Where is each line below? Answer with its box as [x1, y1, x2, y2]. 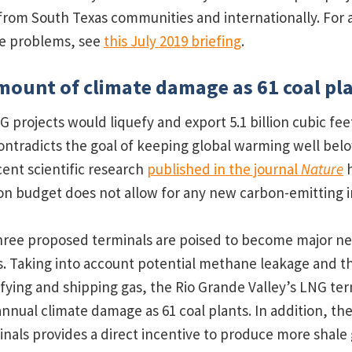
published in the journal [146, 159, 301, 178]
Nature [300, 159, 343, 178]
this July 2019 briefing [103, 31, 241, 50]
